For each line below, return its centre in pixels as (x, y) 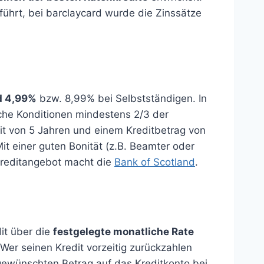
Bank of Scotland (155, 162)
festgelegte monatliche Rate (123, 232)
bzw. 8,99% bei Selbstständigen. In (122, 98)
